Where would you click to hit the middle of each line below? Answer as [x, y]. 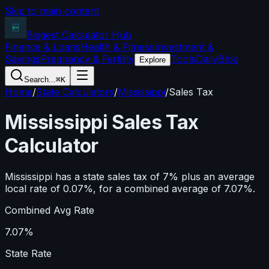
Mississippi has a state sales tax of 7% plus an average [130, 176]
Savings [23, 59]
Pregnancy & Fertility [87, 59]
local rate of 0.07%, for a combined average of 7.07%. [130, 188]
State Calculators [75, 92]
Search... [40, 80]
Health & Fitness [117, 47]
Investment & [184, 47]
